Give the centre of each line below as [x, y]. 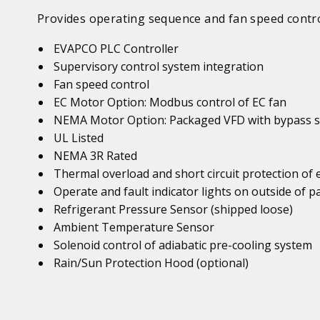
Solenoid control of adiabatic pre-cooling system [183, 245]
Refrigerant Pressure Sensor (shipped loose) [174, 209]
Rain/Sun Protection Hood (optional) [151, 263]
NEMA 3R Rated [96, 156]
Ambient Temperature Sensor [134, 227]
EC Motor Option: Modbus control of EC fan [170, 102]
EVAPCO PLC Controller [116, 49]
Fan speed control [102, 84]
